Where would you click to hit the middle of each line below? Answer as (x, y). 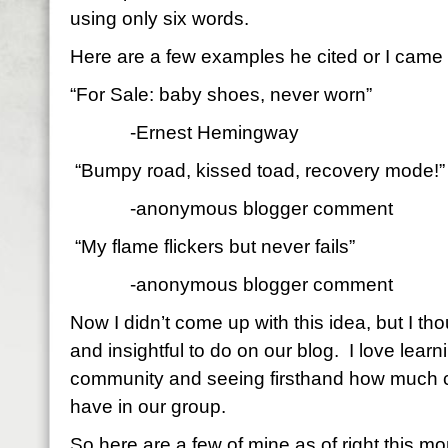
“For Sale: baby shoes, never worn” (221, 94)
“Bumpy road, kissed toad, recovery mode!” (257, 170)
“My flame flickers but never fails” (212, 246)
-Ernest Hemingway (214, 132)
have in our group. (148, 406)
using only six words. (159, 18)
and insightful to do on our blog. (204, 350)
